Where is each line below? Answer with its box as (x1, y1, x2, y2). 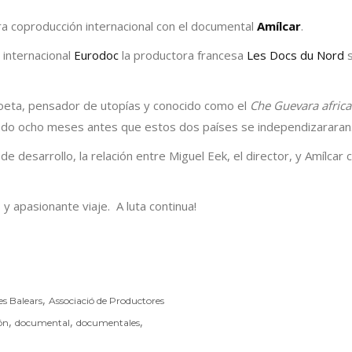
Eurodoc (74, 47, 119, 64)
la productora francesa (119, 47, 247, 64)
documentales (76, 317, 140, 329)
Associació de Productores (49, 295, 164, 307)
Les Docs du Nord (247, 47, 344, 64)
